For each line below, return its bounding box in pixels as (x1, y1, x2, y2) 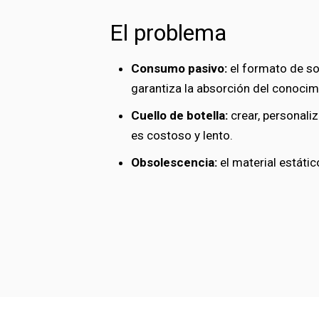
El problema (110, 19, 226, 46)
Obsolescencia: (131, 155, 217, 169)
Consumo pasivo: (131, 61, 227, 75)
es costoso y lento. (131, 128, 233, 142)
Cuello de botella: (131, 108, 228, 122)
